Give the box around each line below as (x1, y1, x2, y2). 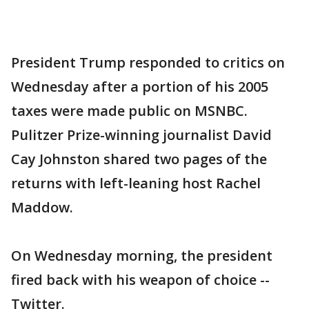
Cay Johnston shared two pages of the (11, 149, 267, 168)
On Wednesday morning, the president (11, 246, 272, 265)
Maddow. (11, 197, 73, 217)
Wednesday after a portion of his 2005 (11, 77, 268, 96)
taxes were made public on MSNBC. (11, 101, 248, 120)
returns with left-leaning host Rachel (11, 173, 261, 192)
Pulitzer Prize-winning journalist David (11, 125, 272, 144)
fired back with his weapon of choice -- (11, 270, 270, 289)
